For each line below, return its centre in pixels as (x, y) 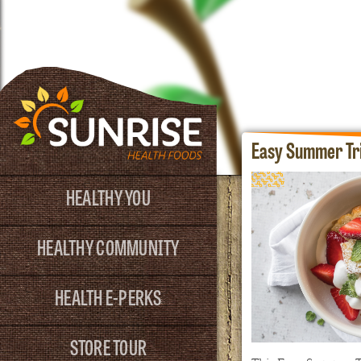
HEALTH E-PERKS (108, 297)
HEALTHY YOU (108, 197)
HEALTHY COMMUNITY (108, 247)
